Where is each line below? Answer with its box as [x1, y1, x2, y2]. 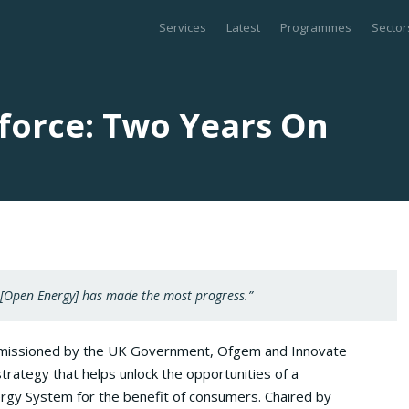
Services [159, 19, 206, 36]
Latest [226, 19, 260, 36]
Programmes [280, 19, 351, 36]
